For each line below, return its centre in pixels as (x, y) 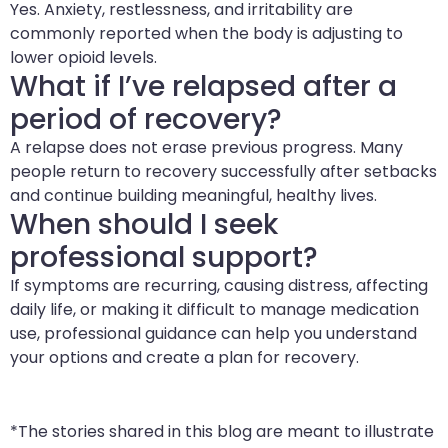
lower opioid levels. (83, 57)
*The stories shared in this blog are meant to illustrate (222, 431)
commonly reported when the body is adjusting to (206, 33)
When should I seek (144, 224)
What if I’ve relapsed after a (203, 86)
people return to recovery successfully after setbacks (223, 171)
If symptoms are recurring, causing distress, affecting (219, 285)
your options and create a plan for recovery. (184, 357)
